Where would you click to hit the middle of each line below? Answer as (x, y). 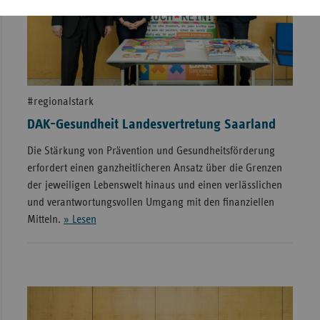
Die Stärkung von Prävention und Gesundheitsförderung (151, 150)
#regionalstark (60, 101)
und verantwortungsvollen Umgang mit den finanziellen (150, 202)
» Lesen (80, 219)
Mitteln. (45, 219)
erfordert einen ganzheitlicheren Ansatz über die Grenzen (154, 167)
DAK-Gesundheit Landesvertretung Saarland (151, 124)
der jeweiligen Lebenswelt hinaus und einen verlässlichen (154, 185)
